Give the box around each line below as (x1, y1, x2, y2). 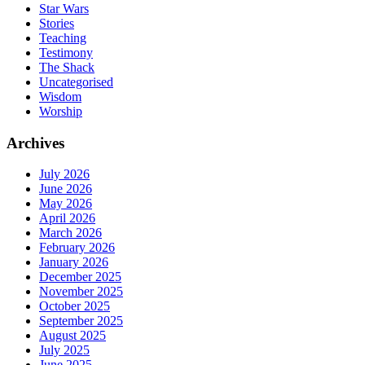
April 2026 (39, 211, 95, 226)
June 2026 (39, 182, 92, 196)
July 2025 (39, 343, 90, 358)
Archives (7, 134, 64, 152)
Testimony (39, 46, 93, 59)
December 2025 (39, 270, 121, 284)
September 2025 (39, 314, 123, 328)
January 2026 (39, 255, 108, 270)
